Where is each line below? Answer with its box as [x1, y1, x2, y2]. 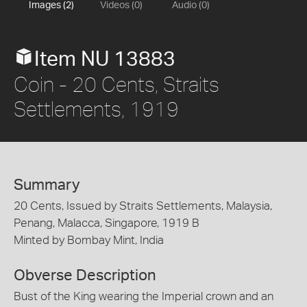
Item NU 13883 [34, 49, 175, 70]
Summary [14, 177, 80, 193]
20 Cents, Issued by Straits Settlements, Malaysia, [14, 200, 272, 212]
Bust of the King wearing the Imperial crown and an [14, 290, 273, 302]
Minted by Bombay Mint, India [14, 234, 164, 246]
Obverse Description [14, 267, 156, 283]
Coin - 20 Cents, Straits [14, 72, 219, 96]
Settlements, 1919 [14, 97, 179, 121]
